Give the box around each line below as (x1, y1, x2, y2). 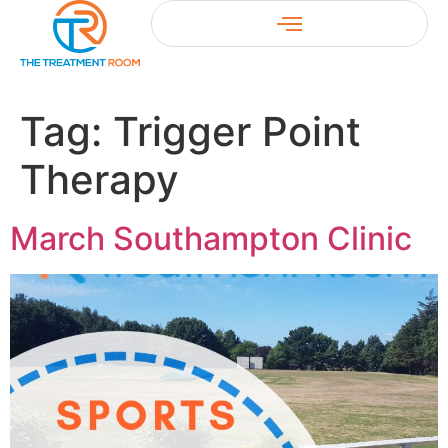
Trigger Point (113, 107, 361, 156)
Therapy (20, 155, 179, 204)
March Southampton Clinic (10, 219, 412, 258)
